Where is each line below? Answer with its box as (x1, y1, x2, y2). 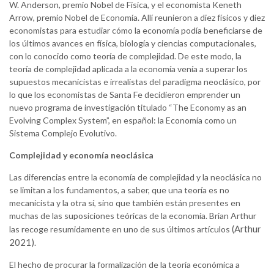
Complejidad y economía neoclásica (9, 150, 154, 161)
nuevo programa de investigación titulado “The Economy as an (9, 102, 246, 113)
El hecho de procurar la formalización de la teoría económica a (9, 259, 240, 270)
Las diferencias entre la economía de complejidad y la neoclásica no (9, 172, 262, 183)
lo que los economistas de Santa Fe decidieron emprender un (9, 89, 240, 100)
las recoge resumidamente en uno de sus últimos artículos (9, 224, 232, 235)
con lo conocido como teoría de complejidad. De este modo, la (9, 51, 242, 62)
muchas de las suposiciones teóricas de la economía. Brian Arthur (9, 210, 256, 221)
